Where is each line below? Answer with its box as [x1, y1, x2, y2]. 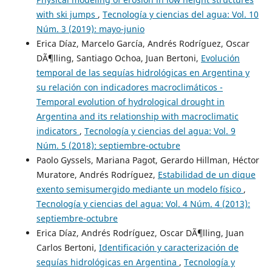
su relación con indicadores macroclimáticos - [36, 81, 223, 93]
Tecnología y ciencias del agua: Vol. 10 [102, 8, 259, 21]
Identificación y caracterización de [98, 242, 239, 254]
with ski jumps [36, 8, 98, 21]
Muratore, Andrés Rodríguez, [36, 169, 158, 181]
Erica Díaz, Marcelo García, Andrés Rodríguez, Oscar [36, 38, 250, 50]
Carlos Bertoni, [36, 242, 99, 254]
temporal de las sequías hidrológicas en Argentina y [36, 67, 250, 79]
